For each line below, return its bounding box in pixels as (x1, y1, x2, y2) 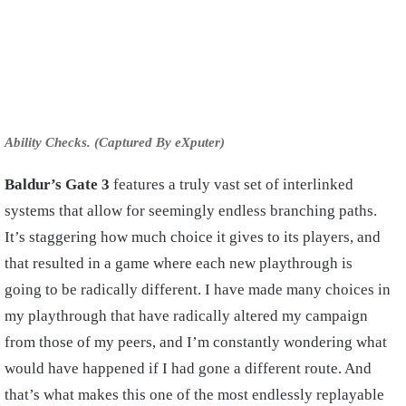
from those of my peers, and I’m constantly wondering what (5, 333, 387, 351)
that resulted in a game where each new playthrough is (5, 254, 353, 272)
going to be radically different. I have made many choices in (5, 280, 391, 298)
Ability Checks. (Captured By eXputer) (5, 134, 225, 150)
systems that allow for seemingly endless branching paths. (5, 201, 377, 219)
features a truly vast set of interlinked (113, 175, 353, 193)
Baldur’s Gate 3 (5, 175, 113, 193)
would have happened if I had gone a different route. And (5, 359, 372, 377)
